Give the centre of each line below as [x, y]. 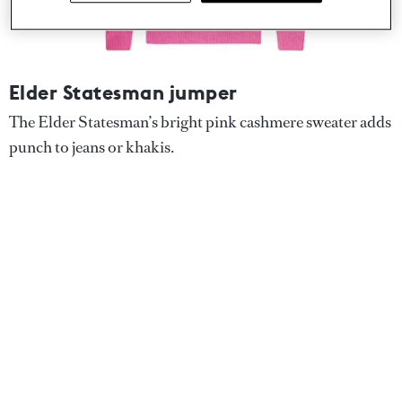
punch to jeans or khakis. [92, 147]
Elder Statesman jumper [123, 92]
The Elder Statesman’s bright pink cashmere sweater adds [200, 122]
